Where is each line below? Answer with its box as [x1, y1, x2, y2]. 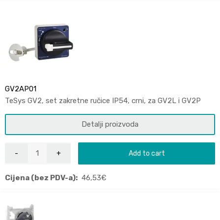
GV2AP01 [5, 84, 36, 93]
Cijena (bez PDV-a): [5, 173, 78, 182]
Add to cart [128, 149, 165, 157]
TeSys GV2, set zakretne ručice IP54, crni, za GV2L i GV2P [5, 96, 201, 105]
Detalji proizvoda [82, 119, 138, 129]
